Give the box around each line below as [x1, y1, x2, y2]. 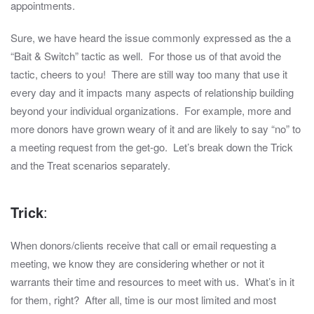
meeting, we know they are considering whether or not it [11, 256, 264, 271]
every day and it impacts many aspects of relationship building [11, 85, 294, 100]
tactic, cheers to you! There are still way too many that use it [11, 67, 287, 82]
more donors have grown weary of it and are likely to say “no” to [11, 121, 301, 137]
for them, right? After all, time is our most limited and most [11, 292, 276, 308]
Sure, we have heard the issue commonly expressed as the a [11, 30, 291, 46]
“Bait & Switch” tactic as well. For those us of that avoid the [11, 48, 281, 64]
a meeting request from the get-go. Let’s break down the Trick [11, 139, 293, 155]
